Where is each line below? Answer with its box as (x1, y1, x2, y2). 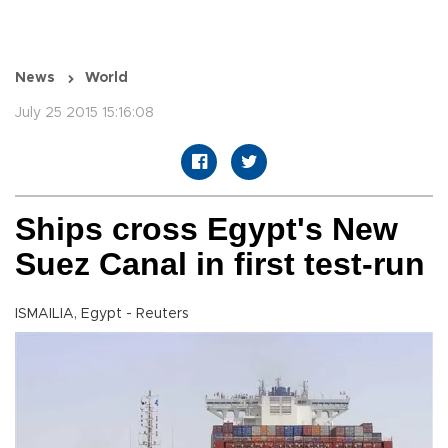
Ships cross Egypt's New (15, 211, 398, 248)
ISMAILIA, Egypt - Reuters (15, 307, 189, 322)
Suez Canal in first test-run (15, 246, 425, 283)
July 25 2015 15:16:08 (15, 106, 154, 121)
